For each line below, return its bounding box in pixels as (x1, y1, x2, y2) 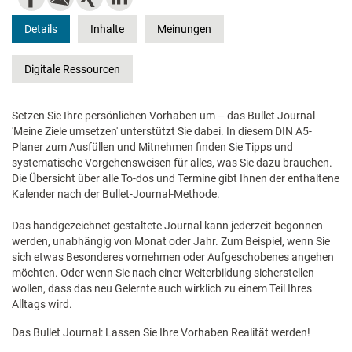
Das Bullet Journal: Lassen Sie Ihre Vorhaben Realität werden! (12, 325, 310, 339)
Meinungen (157, 22, 211, 35)
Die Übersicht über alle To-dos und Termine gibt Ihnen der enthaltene (12, 171, 339, 185)
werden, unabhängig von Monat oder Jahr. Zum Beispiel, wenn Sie (12, 234, 330, 247)
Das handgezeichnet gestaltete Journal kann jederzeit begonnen (12, 218, 323, 232)
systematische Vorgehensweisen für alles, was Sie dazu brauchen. (12, 156, 332, 169)
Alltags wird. (12, 297, 72, 310)
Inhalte (90, 22, 124, 35)
